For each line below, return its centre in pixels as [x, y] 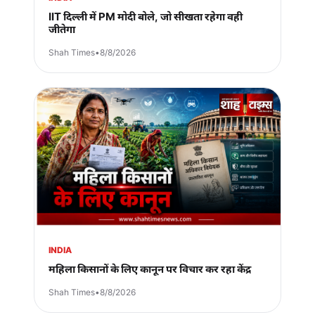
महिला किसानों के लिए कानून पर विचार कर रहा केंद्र [150, 269]
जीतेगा [62, 29]
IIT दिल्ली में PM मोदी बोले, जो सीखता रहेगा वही [146, 16]
